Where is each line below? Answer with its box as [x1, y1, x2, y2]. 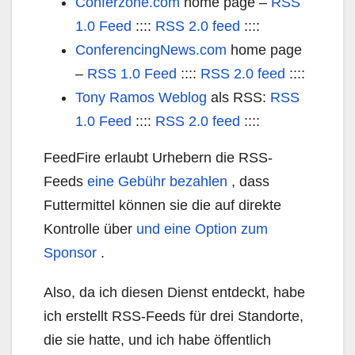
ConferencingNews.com [75, 42, 227, 58]
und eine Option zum [136, 221, 268, 237]
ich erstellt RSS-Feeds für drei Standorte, [44, 308, 303, 324]
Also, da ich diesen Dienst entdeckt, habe [44, 284, 305, 300]
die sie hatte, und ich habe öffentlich [44, 332, 271, 348]
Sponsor [44, 245, 97, 261]
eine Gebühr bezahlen [87, 174, 227, 189]
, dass [227, 174, 269, 189]
